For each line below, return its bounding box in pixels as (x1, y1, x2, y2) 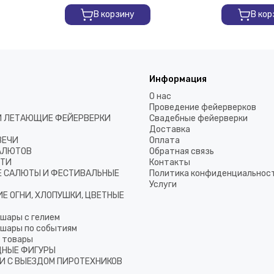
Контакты (149, 157, 190, 168)
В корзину (94, 9, 135, 20)
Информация (149, 74, 207, 84)
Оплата (149, 135, 180, 146)
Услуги (149, 179, 177, 190)
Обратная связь (149, 146, 214, 157)
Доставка (149, 124, 190, 135)
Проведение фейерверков (149, 102, 256, 113)
